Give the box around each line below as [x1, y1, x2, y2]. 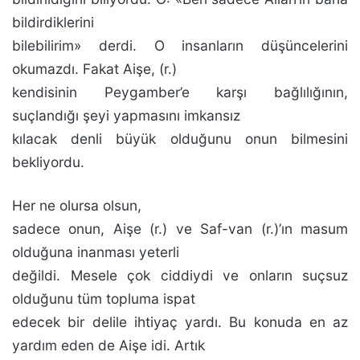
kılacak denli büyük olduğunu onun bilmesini [12, 130, 348, 147]
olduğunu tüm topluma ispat [12, 290, 195, 307]
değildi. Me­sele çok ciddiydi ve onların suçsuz [12, 267, 348, 284]
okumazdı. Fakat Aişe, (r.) [12, 60, 177, 77]
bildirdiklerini [12, 14, 94, 31]
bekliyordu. [12, 153, 84, 170]
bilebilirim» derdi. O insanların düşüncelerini [12, 37, 348, 54]
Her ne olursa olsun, [12, 197, 141, 214]
